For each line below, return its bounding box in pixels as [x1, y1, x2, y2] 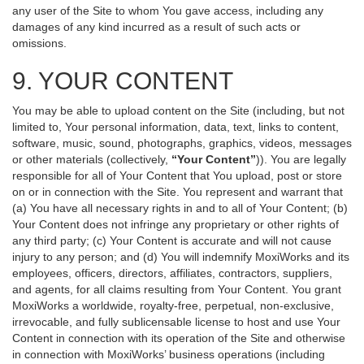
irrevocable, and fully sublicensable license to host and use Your [12, 315, 340, 328]
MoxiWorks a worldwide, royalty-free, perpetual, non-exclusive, [12, 299, 334, 312]
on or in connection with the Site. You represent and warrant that [12, 185, 343, 198]
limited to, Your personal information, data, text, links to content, [12, 120, 339, 133]
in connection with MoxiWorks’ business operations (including [12, 348, 325, 361]
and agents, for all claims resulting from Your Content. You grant [12, 283, 341, 296]
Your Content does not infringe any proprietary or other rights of [12, 218, 339, 231]
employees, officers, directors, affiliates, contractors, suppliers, [12, 266, 332, 279]
